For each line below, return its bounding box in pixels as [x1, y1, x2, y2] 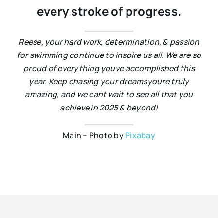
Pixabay [125, 130, 155, 141]
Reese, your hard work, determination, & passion [18, 36, 200, 48]
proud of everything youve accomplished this [23, 63, 195, 74]
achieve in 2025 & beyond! [60, 102, 158, 113]
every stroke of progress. [37, 3, 181, 19]
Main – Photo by [63, 130, 126, 141]
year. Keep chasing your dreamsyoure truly [29, 76, 189, 87]
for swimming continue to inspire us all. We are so [17, 50, 201, 61]
